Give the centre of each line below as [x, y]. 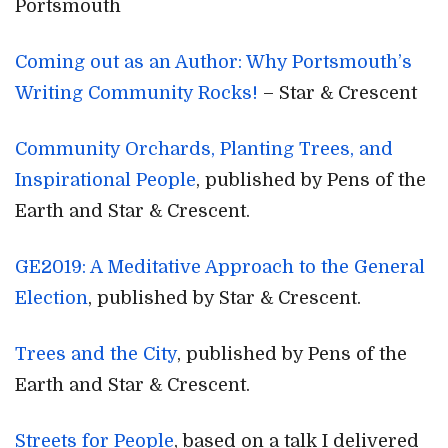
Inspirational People [105, 180]
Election [51, 298]
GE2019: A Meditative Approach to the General [220, 267]
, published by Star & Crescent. [224, 298]
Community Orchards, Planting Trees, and [204, 149]
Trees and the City [96, 354]
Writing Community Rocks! [136, 93]
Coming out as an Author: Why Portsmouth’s [213, 62]
